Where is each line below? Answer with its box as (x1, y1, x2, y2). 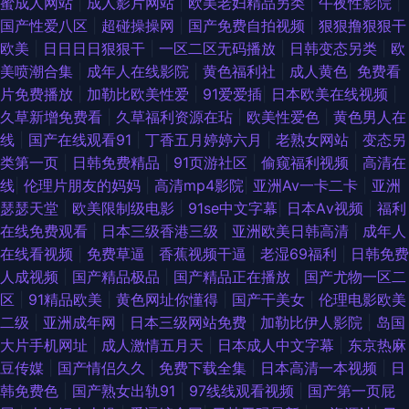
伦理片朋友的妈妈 (24, 176, 145, 195)
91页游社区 (173, 153, 252, 173)
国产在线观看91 (28, 131, 136, 150)
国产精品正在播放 (173, 267, 295, 287)
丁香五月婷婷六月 (145, 131, 267, 150)
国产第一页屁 (308, 382, 395, 401)
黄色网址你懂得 (116, 290, 223, 309)
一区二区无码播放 (159, 39, 280, 58)
